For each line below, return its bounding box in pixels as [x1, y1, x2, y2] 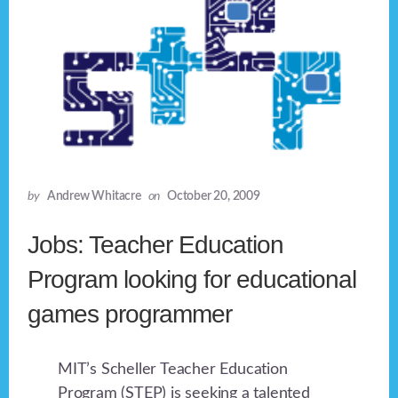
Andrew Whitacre [46, 190, 141, 203]
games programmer [28, 300, 233, 329]
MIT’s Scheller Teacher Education [58, 362, 288, 378]
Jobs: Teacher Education [28, 231, 284, 259]
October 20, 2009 [167, 190, 260, 203]
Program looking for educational [28, 266, 357, 294]
